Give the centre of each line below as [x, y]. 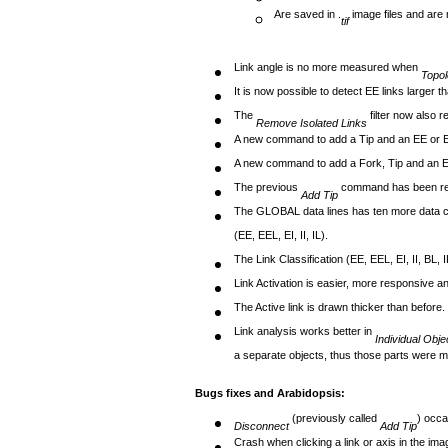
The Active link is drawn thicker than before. [339, 311]
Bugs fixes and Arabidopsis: [269, 392]
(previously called [334, 422]
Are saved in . [307, 18]
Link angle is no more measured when [327, 71]
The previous [267, 191]
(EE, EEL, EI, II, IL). [281, 239]
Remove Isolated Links [311, 122]
